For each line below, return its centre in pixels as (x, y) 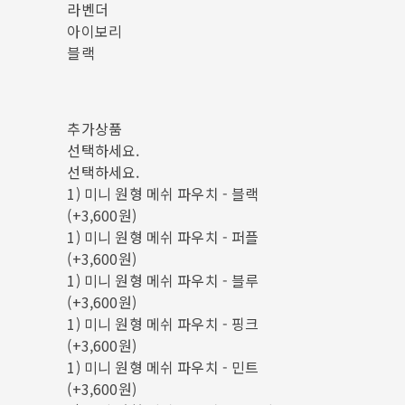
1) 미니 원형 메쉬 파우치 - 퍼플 (163, 236)
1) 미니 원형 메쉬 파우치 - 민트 (163, 367)
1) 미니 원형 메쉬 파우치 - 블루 (163, 280)
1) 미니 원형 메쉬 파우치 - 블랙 (163, 193)
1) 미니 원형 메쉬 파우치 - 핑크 (163, 323)
